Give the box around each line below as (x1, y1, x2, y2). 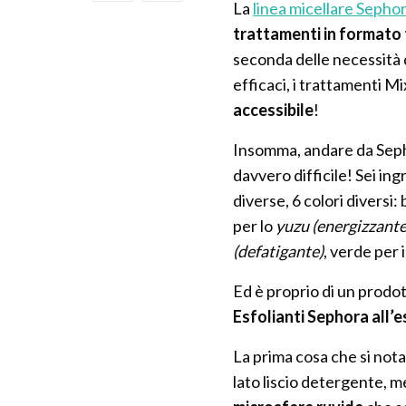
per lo (233, 215, 276, 236)
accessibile (233, 99, 314, 120)
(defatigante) (233, 240, 324, 261)
